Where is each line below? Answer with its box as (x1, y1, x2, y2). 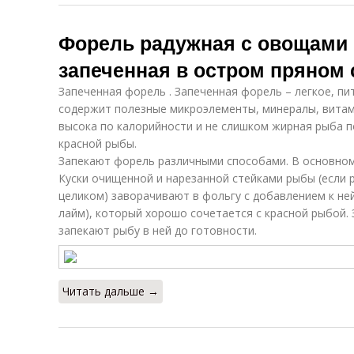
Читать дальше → (62, 284, 159, 299)
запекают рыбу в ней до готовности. (58, 223, 257, 238)
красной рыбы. (58, 136, 137, 151)
